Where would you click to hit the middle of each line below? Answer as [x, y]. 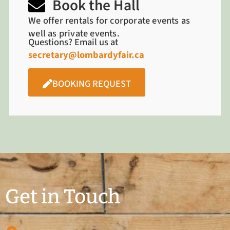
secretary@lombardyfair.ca [87, 55]
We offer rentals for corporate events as [109, 20]
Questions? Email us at [73, 42]
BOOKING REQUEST [91, 83]
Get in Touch [63, 197]
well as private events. [75, 33]
